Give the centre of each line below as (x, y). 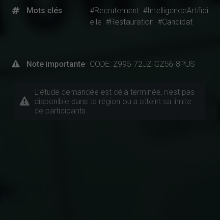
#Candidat (175, 22)
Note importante (56, 64)
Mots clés (44, 10)
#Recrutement (114, 10)
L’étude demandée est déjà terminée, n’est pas (114, 92)
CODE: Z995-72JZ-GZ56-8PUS (142, 64)
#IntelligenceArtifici (176, 10)
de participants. (61, 111)
